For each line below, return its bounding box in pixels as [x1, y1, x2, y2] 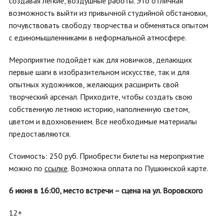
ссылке [44, 163, 68, 173]
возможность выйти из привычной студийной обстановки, [9, 8, 207, 18]
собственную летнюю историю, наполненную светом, [9, 104, 189, 114]
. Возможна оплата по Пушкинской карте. [68, 163, 208, 173]
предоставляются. [9, 129, 71, 139]
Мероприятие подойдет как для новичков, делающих [9, 55, 192, 65]
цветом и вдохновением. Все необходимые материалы [9, 116, 197, 126]
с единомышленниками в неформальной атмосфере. [9, 33, 186, 42]
